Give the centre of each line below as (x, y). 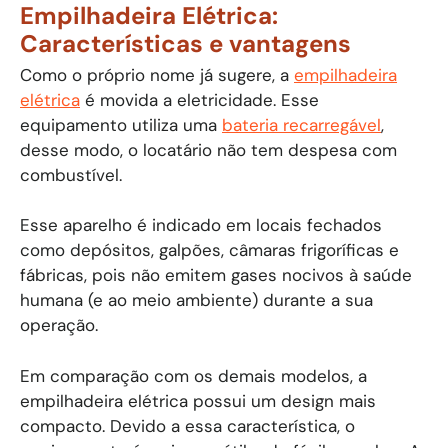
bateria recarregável (301, 124)
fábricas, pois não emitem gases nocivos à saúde (216, 275)
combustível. (71, 174)
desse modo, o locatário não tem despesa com (208, 149)
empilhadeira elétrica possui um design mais (198, 400)
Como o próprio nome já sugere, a (157, 74)
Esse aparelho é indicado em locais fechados (201, 225)
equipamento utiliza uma (121, 124)
